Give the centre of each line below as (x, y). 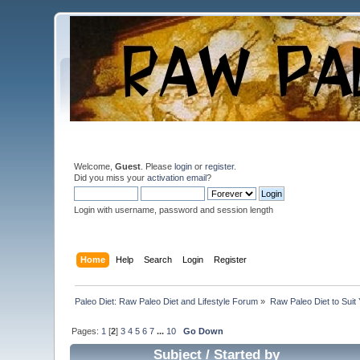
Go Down (204, 331)
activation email (177, 178)
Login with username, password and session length (174, 210)
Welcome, (95, 166)
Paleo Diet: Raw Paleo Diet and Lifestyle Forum (167, 301)
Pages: (87, 331)
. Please (158, 166)
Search (157, 259)
